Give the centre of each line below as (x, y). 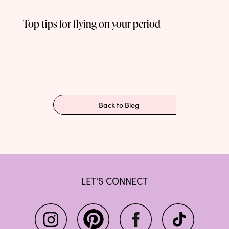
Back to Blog (119, 105)
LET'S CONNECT (114, 181)
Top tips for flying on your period (92, 23)
